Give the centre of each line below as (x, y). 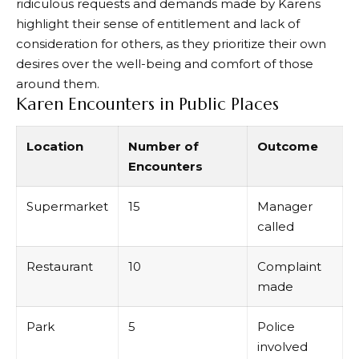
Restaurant (60, 267)
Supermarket (67, 207)
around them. (58, 83)
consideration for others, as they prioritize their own (171, 43)
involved (282, 347)
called (276, 227)
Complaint (289, 267)
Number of (163, 147)
